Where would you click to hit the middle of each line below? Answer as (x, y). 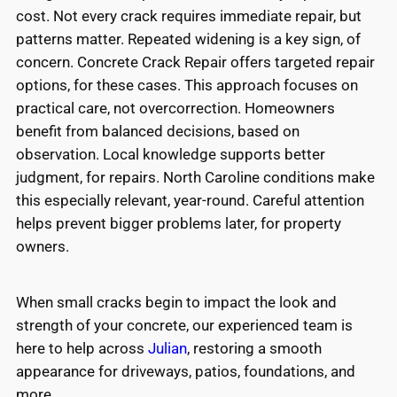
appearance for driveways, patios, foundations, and (186, 371)
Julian (167, 348)
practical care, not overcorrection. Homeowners (175, 108)
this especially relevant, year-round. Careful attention (190, 200)
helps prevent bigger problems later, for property (179, 223)
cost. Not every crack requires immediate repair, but (189, 16)
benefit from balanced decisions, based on (158, 131)
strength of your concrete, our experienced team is (184, 325)
